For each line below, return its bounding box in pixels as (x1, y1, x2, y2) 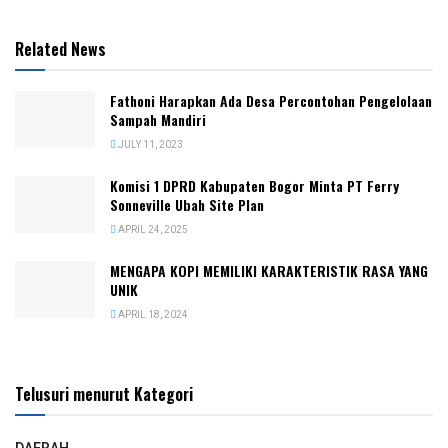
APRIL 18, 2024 (116, 307, 188, 322)
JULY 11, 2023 (116, 137, 183, 152)
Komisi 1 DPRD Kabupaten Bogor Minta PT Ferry (110, 174, 399, 196)
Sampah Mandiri (110, 108, 206, 130)
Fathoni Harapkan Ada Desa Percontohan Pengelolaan (110, 89, 432, 111)
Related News (15, 36, 106, 61)
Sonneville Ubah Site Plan (110, 193, 264, 215)
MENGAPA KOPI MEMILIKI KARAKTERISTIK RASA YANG (110, 259, 428, 281)
